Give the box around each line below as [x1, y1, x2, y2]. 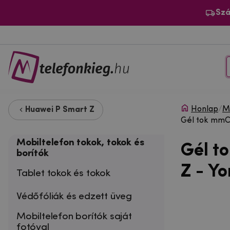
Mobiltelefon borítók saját [16, 211, 132, 222]
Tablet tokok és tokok [16, 168, 110, 179]
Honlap [191, 105, 218, 113]
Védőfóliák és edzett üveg [16, 191, 132, 202]
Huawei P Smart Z [25, 105, 94, 114]
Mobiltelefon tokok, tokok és [16, 137, 144, 148]
